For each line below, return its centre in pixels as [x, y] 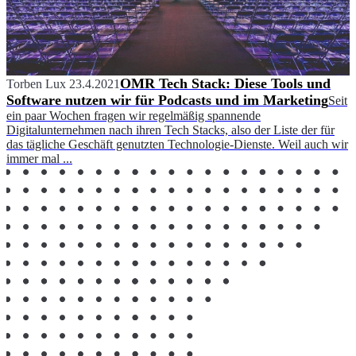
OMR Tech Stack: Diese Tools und [225, 83]
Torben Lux [36, 83]
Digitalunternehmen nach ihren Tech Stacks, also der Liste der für [170, 130]
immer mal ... [39, 158]
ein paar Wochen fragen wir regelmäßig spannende [133, 115]
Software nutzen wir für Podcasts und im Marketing [167, 100]
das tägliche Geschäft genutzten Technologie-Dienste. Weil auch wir [177, 144]
